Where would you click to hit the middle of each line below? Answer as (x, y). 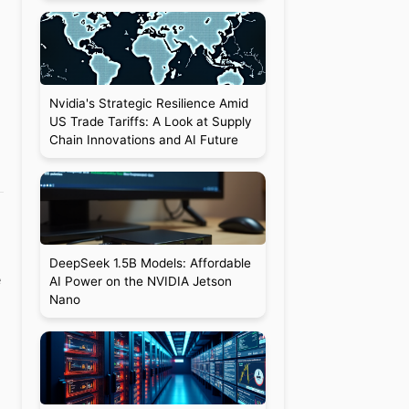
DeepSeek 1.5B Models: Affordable (150, 263)
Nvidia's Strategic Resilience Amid (148, 103)
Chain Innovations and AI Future (143, 140)
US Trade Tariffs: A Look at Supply (150, 121)
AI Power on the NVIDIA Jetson (140, 281)
